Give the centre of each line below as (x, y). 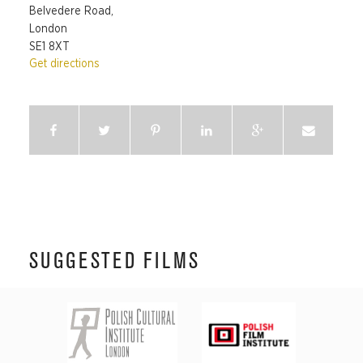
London (48, 29)
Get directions (64, 64)
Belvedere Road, (71, 11)
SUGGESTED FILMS (114, 261)
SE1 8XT (49, 47)
